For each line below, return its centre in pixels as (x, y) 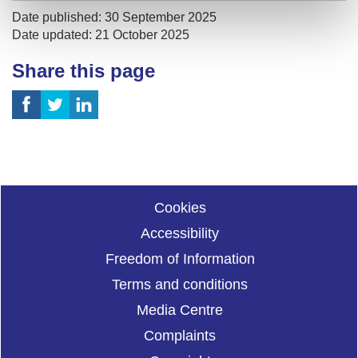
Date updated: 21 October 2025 (101, 34)
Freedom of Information (180, 259)
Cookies (180, 207)
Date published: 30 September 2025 (114, 17)
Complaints (180, 335)
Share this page (84, 70)
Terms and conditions (180, 284)
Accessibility (180, 233)
